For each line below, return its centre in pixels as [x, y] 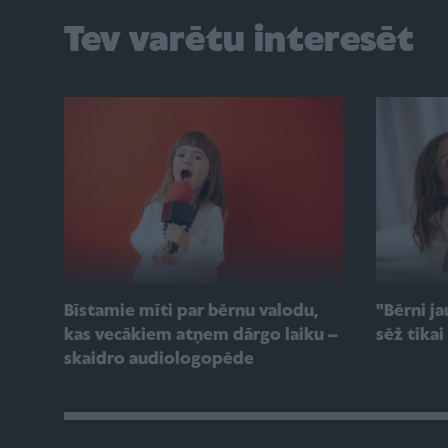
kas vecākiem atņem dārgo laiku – [201, 335]
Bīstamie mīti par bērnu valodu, [191, 311]
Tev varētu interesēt [239, 41]
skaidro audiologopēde [159, 359]
